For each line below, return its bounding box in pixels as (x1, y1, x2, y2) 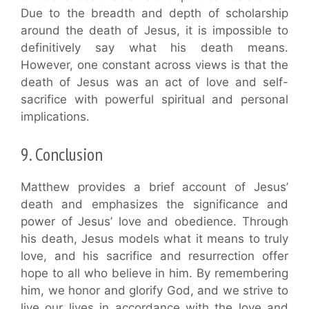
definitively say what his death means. (21, 41, 288, 55)
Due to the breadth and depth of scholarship (21, 6, 288, 21)
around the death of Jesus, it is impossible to (21, 23, 288, 38)
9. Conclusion (21, 142, 103, 166)
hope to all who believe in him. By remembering (21, 266, 288, 280)
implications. (21, 110, 90, 124)
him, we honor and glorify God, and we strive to (21, 283, 288, 297)
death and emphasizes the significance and (21, 197, 288, 211)
